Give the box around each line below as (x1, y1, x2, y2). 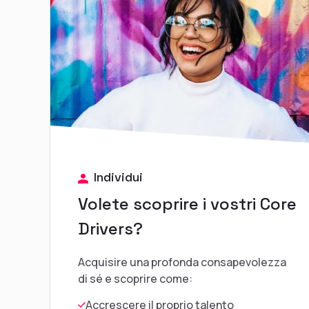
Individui (94, 169, 143, 186)
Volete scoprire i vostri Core (78, 192, 297, 215)
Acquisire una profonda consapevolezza (78, 255, 286, 270)
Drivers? (78, 217, 143, 239)
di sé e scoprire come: (78, 271, 192, 287)
